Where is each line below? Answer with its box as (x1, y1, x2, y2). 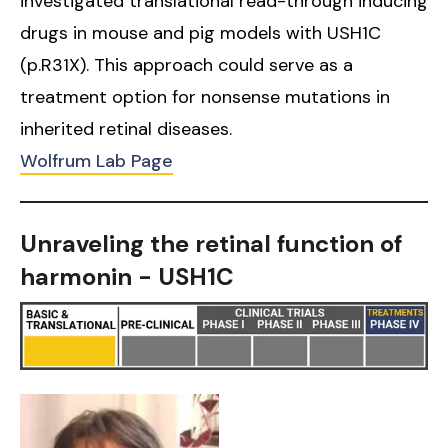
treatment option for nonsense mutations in (20, 84, 390, 109)
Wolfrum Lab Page (20, 148, 173, 173)
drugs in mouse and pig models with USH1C (20, 20, 381, 45)
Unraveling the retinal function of (20, 227, 402, 259)
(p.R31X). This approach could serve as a (20, 52, 353, 77)
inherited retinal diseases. (20, 116, 232, 141)
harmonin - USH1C (20, 260, 234, 292)
